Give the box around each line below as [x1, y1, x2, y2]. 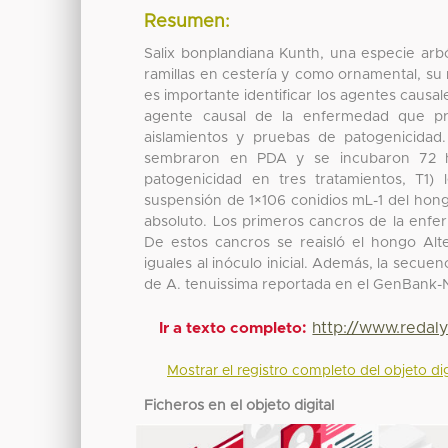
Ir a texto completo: [159, 320, 308, 336]
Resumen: [144, 13, 231, 32]
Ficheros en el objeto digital [144, 398, 335, 413]
